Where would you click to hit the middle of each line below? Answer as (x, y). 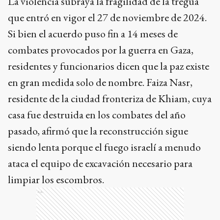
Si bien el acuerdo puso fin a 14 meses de (93, 34)
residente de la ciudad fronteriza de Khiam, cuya (110, 99)
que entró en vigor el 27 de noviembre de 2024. (107, 18)
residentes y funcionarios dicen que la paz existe (109, 66)
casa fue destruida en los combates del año (97, 115)
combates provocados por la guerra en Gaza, (101, 50)
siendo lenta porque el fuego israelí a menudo (104, 147)
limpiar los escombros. (56, 180)
